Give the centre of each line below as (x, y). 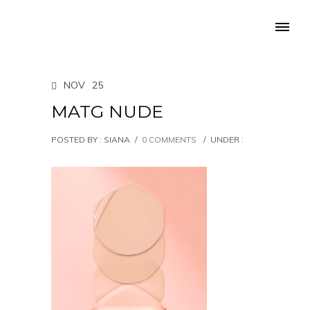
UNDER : (227, 139)
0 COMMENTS (169, 139)
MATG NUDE (107, 111)
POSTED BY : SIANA (91, 139)
